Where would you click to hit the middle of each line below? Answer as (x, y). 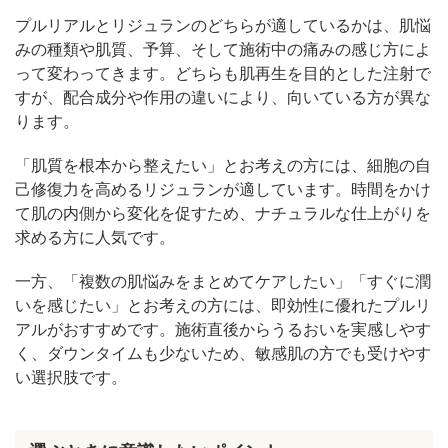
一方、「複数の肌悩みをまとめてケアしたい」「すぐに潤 (223, 282)
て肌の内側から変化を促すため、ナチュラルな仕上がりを (223, 214)
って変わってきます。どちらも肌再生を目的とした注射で (223, 74)
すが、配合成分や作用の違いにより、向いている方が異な (223, 98)
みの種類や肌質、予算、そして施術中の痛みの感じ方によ (223, 50)
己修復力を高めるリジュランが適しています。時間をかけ (223, 190)
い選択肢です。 (71, 378)
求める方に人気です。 (95, 238)
